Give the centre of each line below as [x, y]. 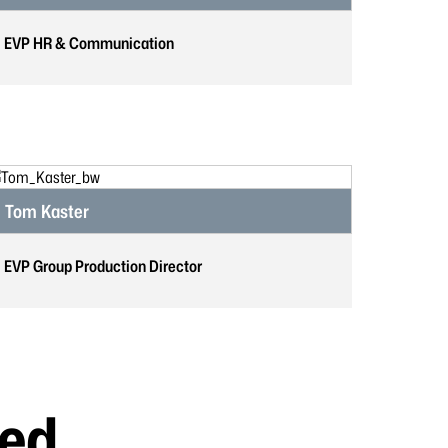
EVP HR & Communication [89, 43]
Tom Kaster [47, 211]
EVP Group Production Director [103, 266]
